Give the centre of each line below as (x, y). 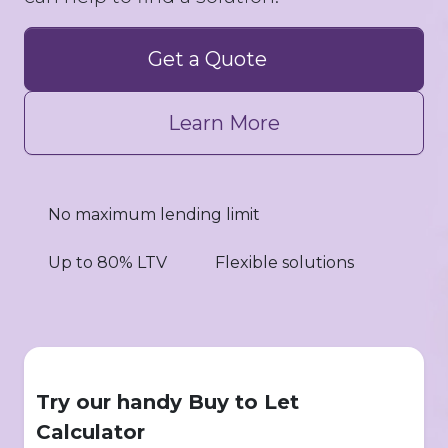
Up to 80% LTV (107, 262)
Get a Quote (207, 59)
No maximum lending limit (154, 214)
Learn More (224, 123)
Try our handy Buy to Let (167, 402)
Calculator (90, 432)
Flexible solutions (284, 262)
